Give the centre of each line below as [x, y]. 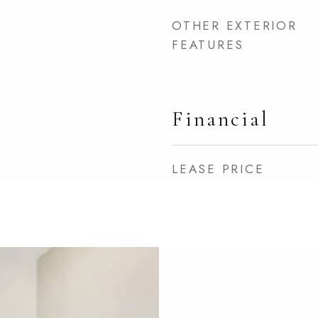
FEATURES [208, 45]
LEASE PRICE [218, 169]
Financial [220, 119]
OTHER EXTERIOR [235, 26]
